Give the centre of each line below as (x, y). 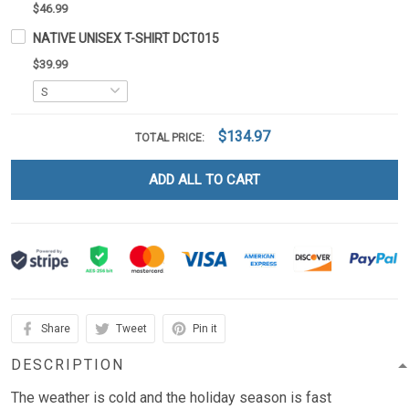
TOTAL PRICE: (171, 138)
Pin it (205, 329)
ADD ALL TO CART (204, 180)
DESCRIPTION (68, 365)
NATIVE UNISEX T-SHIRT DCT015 (126, 39)
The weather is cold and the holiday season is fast (171, 398)
